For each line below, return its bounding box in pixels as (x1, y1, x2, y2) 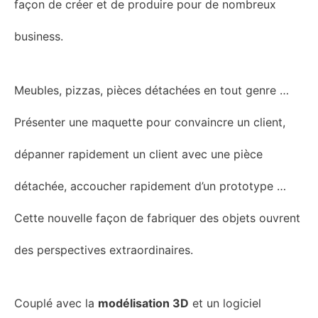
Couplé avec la (14, 296, 98, 311)
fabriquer (147, 210, 196, 225)
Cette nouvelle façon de (14, 210, 147, 225)
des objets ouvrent (196, 210, 300, 225)
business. (14, 29, 63, 44)
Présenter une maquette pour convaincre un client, (14, 114, 285, 129)
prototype (219, 178, 273, 193)
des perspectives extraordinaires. (14, 242, 193, 257)
